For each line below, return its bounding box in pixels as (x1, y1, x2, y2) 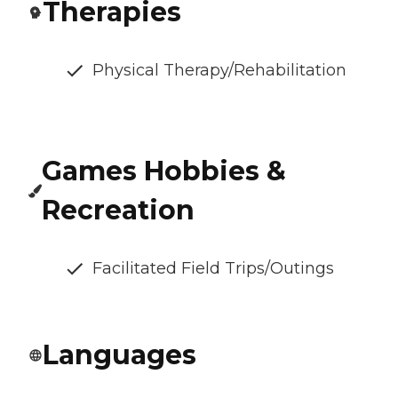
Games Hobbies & (42, 155, 287, 188)
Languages (43, 338, 196, 372)
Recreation (42, 194, 195, 227)
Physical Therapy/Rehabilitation (92, 60, 346, 81)
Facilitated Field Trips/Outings (92, 259, 334, 279)
